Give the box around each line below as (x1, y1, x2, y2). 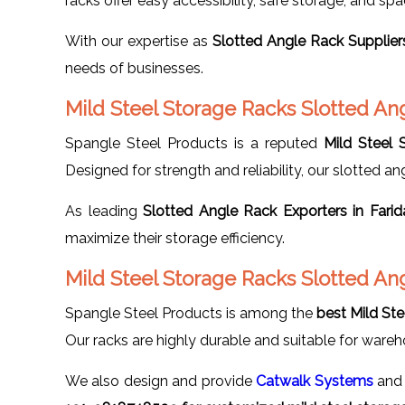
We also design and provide (65, 372, 257, 390)
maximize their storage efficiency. (65, 229, 285, 247)
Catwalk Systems (256, 372, 373, 390)
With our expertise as (65, 32, 213, 50)
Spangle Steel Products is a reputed (65, 134, 325, 152)
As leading (65, 202, 144, 220)
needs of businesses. (65, 59, 203, 77)
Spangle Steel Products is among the (65, 304, 316, 322)
